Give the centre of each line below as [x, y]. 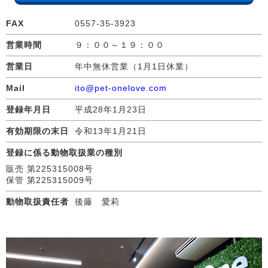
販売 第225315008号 [50, 168]
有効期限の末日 [37, 131]
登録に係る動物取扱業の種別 [64, 152]
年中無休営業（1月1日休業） [134, 66]
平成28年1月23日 [111, 109]
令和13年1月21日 [111, 131]
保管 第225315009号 [50, 180]
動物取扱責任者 [37, 201]
